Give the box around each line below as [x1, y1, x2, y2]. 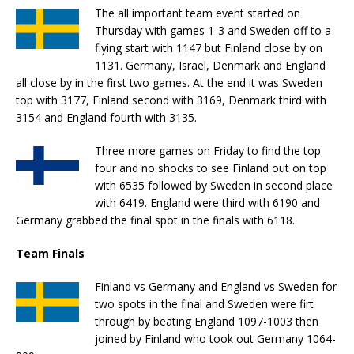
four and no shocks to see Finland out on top [95, 160, 326, 176]
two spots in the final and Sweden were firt [95, 296, 314, 312]
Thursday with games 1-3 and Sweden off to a [95, 23, 331, 39]
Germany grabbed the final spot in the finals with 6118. [16, 213, 295, 228]
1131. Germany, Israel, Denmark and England [95, 58, 326, 73]
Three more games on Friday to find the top [95, 143, 321, 159]
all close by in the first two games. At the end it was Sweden [16, 75, 322, 91]
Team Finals [16, 246, 85, 262]
